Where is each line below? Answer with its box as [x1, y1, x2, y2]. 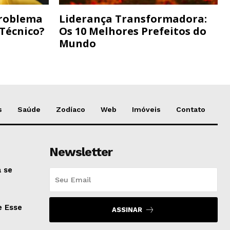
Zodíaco [56, 105, 85, 114]
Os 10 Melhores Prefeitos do [59, 24, 206, 39]
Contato [176, 105, 205, 114]
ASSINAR [112, 206, 143, 214]
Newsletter [49, 145, 112, 160]
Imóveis [132, 105, 161, 114]
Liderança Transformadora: [59, 12, 207, 26]
